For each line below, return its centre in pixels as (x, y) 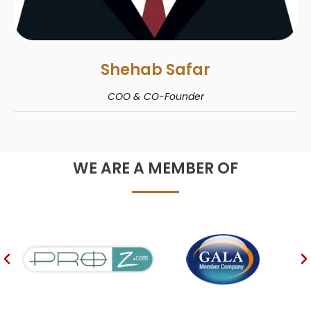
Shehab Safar (155, 69)
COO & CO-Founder (155, 96)
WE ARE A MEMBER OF (155, 169)
